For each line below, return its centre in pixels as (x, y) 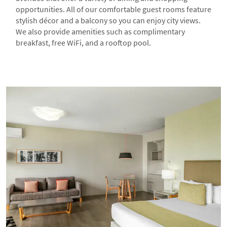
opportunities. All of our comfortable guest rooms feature (113, 9)
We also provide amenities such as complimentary (100, 32)
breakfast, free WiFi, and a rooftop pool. (84, 43)
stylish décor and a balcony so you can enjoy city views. (108, 21)
